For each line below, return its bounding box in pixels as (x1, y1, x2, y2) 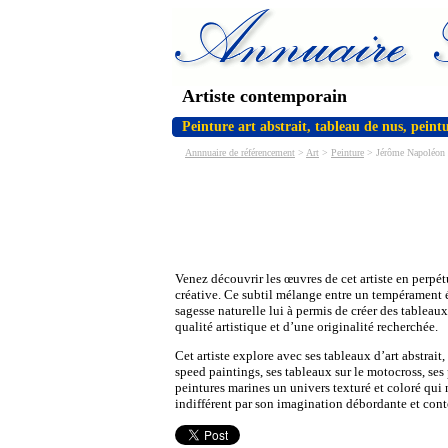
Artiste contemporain (182, 86, 347, 106)
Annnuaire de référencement (185, 147, 295, 158)
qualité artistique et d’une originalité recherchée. (175, 319, 438, 334)
